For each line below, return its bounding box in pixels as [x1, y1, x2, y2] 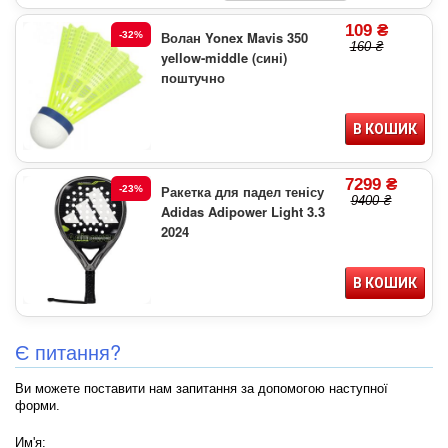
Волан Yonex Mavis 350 [161, 28, 308, 48]
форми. [15, 398, 60, 414]
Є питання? [15, 337, 121, 367]
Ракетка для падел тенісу [161, 182, 324, 202]
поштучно [161, 68, 225, 88]
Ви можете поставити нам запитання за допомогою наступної [15, 381, 388, 397]
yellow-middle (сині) [161, 48, 287, 68]
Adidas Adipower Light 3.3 [161, 202, 325, 222]
